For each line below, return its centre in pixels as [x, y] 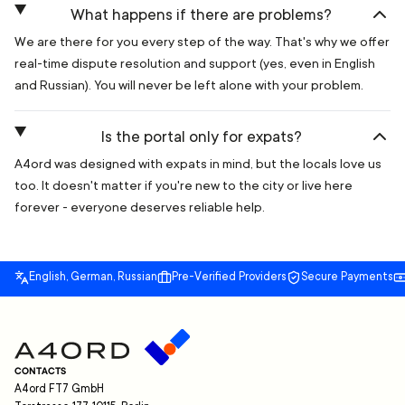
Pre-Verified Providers [229, 277]
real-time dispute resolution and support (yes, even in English [195, 63]
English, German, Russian [93, 277]
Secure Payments [347, 277]
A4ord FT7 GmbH [59, 389]
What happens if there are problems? [202, 14]
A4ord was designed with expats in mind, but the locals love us [198, 164]
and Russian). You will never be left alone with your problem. [189, 85]
